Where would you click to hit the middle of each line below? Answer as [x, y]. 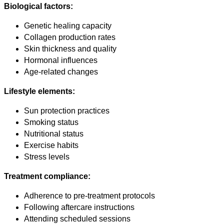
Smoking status [51, 122]
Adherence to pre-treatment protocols [89, 196]
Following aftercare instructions [79, 207]
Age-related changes [61, 72]
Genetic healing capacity [68, 26]
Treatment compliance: [47, 176]
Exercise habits [51, 145]
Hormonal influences [61, 60]
